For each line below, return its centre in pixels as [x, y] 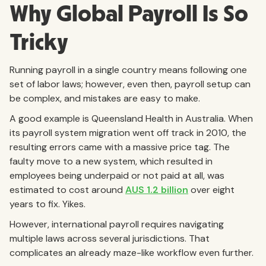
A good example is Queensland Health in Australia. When [131, 118]
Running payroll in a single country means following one [128, 69]
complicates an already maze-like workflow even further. [133, 252]
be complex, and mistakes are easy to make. [105, 98]
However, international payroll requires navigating [117, 224]
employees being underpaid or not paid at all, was [117, 175]
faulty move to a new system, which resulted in [111, 161]
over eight [211, 189]
